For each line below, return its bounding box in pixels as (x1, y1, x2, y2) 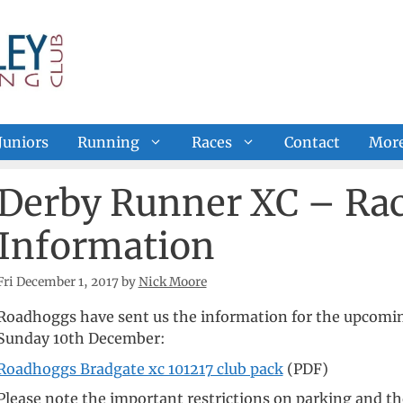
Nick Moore (138, 274, 207, 291)
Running (77, 132, 139, 151)
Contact (284, 132, 340, 151)
